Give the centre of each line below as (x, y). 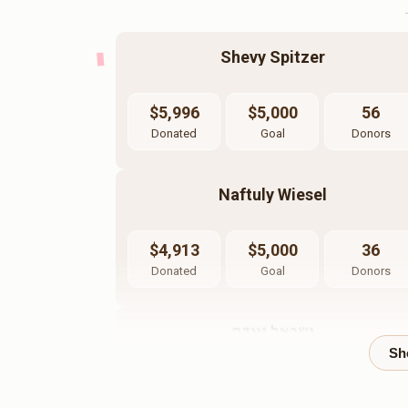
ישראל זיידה (272, 332)
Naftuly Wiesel (272, 195)
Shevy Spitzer (272, 57)
